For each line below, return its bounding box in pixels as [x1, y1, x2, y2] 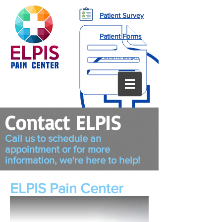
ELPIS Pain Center [10, 181, 123, 196]
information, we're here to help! [5, 155, 140, 166]
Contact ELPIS [5, 110, 121, 135]
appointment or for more [5, 144, 110, 155]
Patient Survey [100, 11, 144, 19]
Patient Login [100, 52, 139, 60]
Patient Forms [100, 32, 142, 40]
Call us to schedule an [5, 133, 101, 144]
